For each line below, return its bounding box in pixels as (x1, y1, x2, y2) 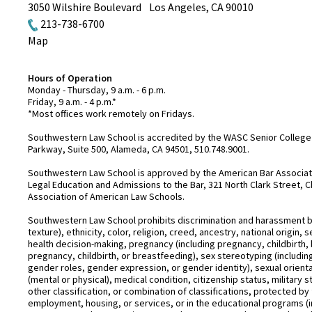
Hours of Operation (28, 72, 112, 85)
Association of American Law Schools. (28, 190, 185, 203)
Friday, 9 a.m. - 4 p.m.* (28, 95, 116, 109)
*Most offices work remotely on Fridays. (28, 107, 194, 120)
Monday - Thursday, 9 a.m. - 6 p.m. (28, 84, 166, 97)
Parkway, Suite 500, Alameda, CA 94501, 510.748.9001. (28, 143, 251, 156)
